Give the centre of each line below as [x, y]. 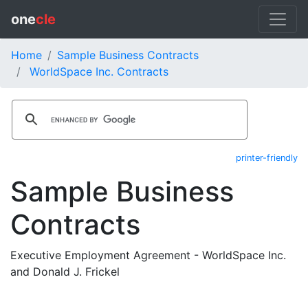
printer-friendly [267, 158]
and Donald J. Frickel [65, 272]
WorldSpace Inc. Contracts [99, 71]
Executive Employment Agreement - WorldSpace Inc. [148, 255]
